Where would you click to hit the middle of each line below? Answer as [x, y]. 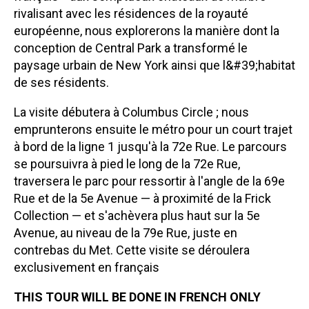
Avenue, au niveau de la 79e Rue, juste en [126, 232]
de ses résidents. [61, 82]
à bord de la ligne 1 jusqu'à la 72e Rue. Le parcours [150, 146]
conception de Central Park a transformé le [131, 48]
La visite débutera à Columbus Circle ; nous [131, 112]
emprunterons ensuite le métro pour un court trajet [153, 129]
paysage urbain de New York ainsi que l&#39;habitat [154, 65]
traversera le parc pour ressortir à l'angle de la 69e [149, 181]
